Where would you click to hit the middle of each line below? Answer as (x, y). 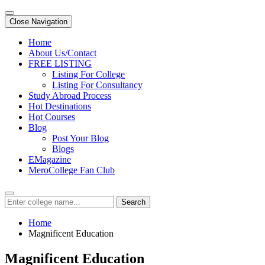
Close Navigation (38, 22)
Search (133, 202)
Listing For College (88, 74)
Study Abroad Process (70, 96)
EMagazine (50, 159)
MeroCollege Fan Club (72, 170)
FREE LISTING (60, 64)
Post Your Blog (80, 138)
